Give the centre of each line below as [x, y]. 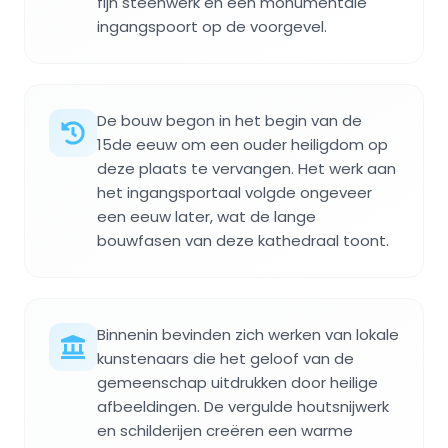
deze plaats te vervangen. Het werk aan [246, 169]
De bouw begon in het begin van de [229, 121]
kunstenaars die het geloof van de [225, 359]
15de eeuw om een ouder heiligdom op [242, 145]
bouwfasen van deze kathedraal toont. [243, 241]
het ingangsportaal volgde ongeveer [234, 193]
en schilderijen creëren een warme [225, 431]
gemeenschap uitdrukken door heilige [237, 383]
